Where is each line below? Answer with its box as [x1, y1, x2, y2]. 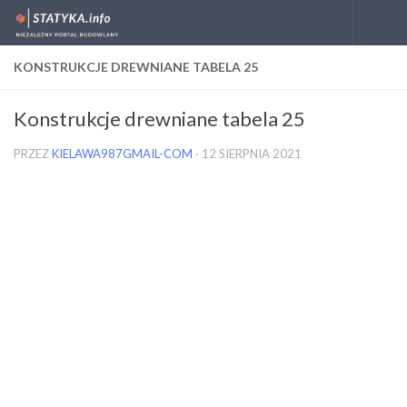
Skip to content [25, 17, 128, 35]
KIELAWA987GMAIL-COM [52, 146, 193, 161]
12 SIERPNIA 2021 [202, 146, 302, 161]
